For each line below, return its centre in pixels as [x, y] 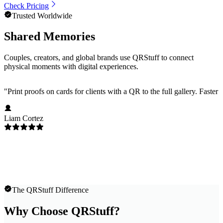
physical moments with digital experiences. [71, 67]
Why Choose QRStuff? [62, 211]
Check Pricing [26, 5]
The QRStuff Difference [50, 190]
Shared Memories [50, 37]
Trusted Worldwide [42, 15]
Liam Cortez [24, 118]
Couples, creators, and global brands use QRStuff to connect [99, 58]
